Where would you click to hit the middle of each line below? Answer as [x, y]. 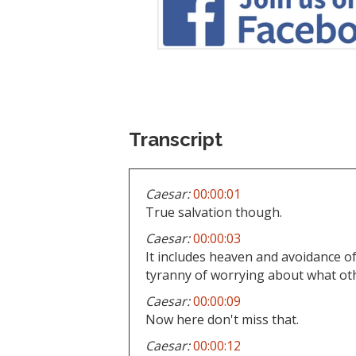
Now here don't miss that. [222, 319]
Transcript [176, 139]
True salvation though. [214, 212]
